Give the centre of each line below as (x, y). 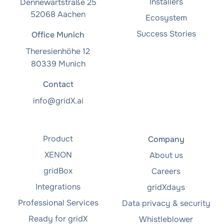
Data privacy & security (166, 203)
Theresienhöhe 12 (58, 51)
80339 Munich (58, 64)
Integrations (58, 187)
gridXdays (166, 187)
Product (58, 139)
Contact (58, 84)
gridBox (58, 171)
